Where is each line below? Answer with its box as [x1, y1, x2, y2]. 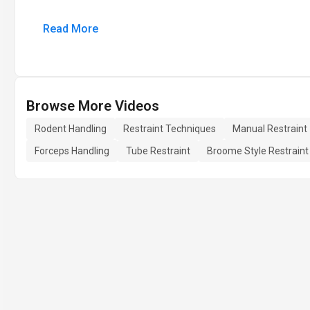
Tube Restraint [126, 145, 190, 156]
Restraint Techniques [123, 123, 216, 134]
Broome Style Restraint [207, 145, 309, 156]
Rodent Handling [35, 123, 107, 134]
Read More [43, 22, 98, 35]
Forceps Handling [35, 145, 109, 156]
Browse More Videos [26, 98, 159, 114]
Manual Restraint [232, 123, 307, 134]
